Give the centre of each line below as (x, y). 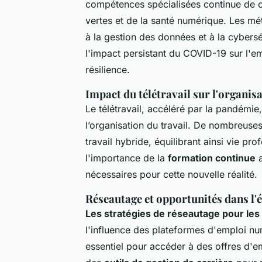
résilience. (108, 69)
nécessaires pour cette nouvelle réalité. (171, 174)
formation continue (212, 158)
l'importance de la (127, 158)
